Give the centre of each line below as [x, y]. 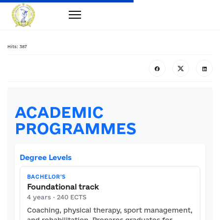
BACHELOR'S [46, 177]
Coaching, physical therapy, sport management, [110, 210]
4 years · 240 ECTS [57, 197]
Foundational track [63, 187]
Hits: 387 [17, 47]
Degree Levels [46, 157]
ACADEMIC [59, 112]
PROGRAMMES [75, 128]
